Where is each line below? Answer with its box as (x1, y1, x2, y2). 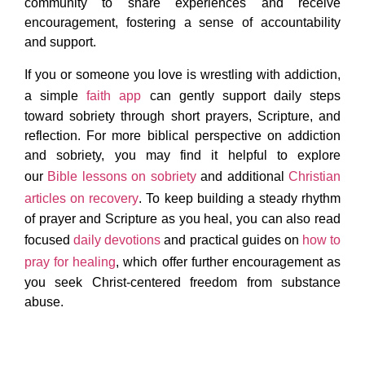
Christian (288, 169, 341, 184)
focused (24, 233, 74, 248)
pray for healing (24, 255, 117, 270)
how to (301, 233, 341, 248)
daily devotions (73, 233, 161, 248)
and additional (196, 169, 289, 184)
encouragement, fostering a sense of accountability (24, 15, 341, 30)
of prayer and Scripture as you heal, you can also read (24, 212, 341, 226)
